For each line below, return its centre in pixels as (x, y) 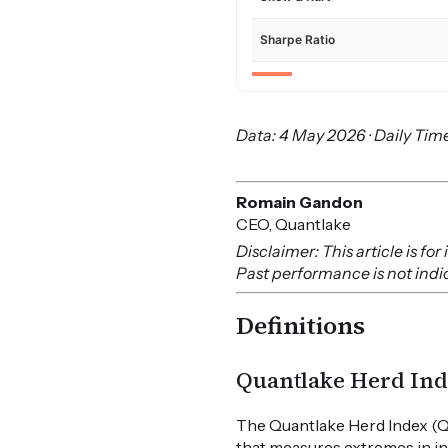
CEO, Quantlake (294, 224)
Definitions (301, 326)
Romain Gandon (300, 202)
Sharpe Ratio (298, 40)
